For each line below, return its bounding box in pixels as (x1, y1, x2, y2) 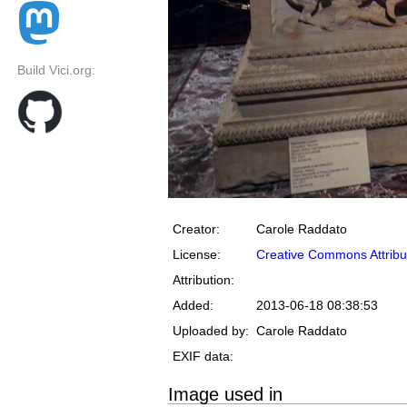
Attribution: (173, 273, 234, 288)
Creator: (173, 222, 220, 237)
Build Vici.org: (17, 63, 95, 78)
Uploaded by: (173, 323, 249, 339)
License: (173, 247, 221, 263)
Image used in (168, 384, 283, 405)
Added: (173, 298, 213, 313)
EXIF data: (173, 349, 233, 364)
